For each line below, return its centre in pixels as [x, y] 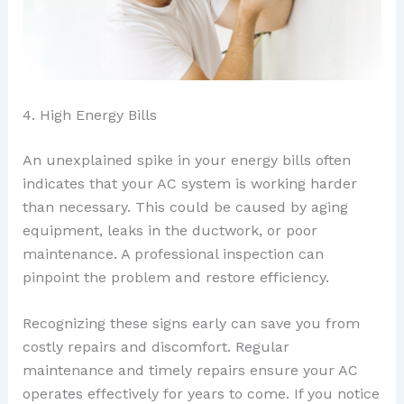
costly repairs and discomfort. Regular [156, 347]
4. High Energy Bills [89, 115]
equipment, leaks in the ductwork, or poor [170, 230]
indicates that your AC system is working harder [189, 183]
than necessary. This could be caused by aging [185, 207]
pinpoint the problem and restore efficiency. [175, 277]
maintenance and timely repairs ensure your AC [190, 371]
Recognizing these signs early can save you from [191, 324]
